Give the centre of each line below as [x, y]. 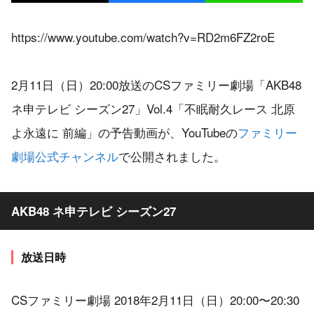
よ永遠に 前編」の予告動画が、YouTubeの [124, 132]
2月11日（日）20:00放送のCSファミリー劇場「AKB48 [156, 84]
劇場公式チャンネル [65, 156]
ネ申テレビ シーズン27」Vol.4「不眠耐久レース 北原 [153, 108]
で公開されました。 [172, 156]
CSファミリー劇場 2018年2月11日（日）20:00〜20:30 [155, 299]
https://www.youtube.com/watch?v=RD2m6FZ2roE [143, 37]
